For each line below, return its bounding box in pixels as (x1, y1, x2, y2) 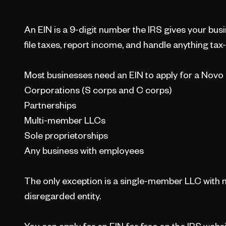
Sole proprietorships (24, 132, 108, 139)
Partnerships (24, 102, 76, 108)
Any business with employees (24, 147, 144, 154)
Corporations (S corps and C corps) (24, 87, 172, 93)
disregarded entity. (24, 193, 101, 199)
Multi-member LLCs (24, 117, 105, 124)
